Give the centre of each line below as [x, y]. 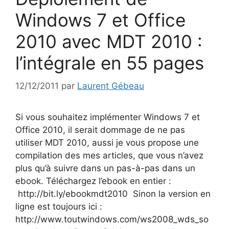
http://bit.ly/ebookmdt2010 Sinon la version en [113, 193]
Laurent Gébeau [111, 86]
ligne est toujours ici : [59, 206]
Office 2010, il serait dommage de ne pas [100, 130]
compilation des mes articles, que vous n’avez [109, 155]
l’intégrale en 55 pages [110, 63]
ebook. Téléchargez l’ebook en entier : [93, 181]
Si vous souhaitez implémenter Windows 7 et [108, 117]
